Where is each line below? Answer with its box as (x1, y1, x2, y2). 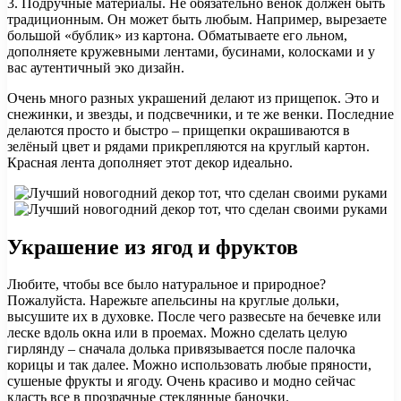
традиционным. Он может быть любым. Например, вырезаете (7, 11, 387, 27)
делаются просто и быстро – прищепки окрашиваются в (7, 122, 350, 138)
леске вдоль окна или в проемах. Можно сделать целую (7, 325, 347, 341)
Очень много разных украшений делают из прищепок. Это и (7, 90, 380, 106)
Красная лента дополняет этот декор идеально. (7, 154, 293, 170)
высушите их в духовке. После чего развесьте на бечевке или (7, 309, 381, 325)
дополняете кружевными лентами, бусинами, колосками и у (7, 43, 375, 59)
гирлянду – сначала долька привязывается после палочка (7, 341, 355, 357)
